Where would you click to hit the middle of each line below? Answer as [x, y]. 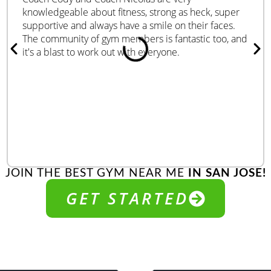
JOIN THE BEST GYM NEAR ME [96, 174]
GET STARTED [127, 198]
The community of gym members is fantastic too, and [135, 39]
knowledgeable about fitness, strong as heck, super [131, 12]
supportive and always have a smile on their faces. [129, 26]
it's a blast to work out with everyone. [101, 52]
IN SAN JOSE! [227, 174]
